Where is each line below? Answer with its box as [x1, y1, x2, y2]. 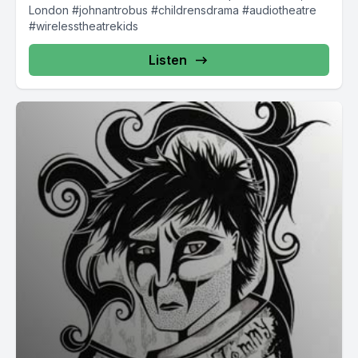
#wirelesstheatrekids [29, 18, 138, 33]
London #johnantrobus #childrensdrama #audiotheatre [29, 2, 316, 17]
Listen [149, 51, 187, 68]
